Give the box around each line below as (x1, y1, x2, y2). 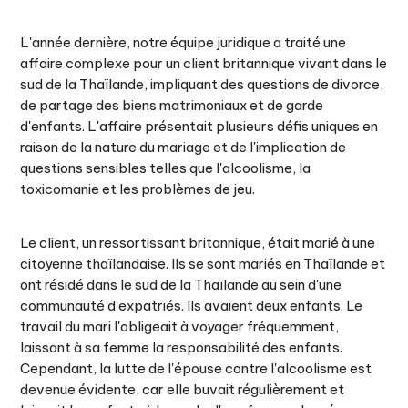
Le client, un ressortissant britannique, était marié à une (20, 234, 376, 251)
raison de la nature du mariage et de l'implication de (20, 138, 347, 156)
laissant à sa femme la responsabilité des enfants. (20, 339, 343, 356)
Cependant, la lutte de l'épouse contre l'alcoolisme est (20, 360, 372, 377)
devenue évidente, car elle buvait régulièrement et (20, 381, 345, 398)
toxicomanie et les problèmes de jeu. (20, 180, 256, 198)
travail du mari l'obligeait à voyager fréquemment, (20, 318, 340, 335)
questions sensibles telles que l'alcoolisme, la (20, 159, 311, 177)
